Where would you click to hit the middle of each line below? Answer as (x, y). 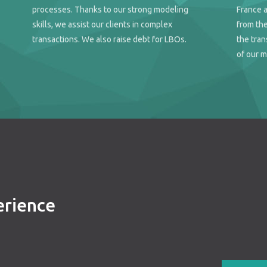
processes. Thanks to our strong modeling (110, 10)
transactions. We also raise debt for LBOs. (109, 40)
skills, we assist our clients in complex (102, 25)
